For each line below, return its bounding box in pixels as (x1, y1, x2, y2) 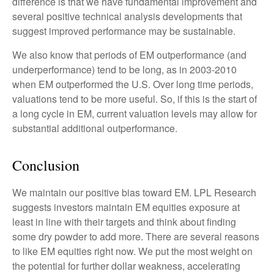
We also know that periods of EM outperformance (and (12, 47, 246, 62)
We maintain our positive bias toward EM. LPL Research (12, 185, 256, 199)
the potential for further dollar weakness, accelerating (12, 258, 240, 273)
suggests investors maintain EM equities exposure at (12, 199, 240, 214)
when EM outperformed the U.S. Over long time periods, (12, 76, 253, 91)
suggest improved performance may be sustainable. (12, 23, 235, 38)
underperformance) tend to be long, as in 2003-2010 (12, 62, 237, 76)
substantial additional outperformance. (12, 120, 177, 135)
